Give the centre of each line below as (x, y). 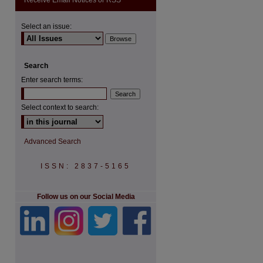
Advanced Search (53, 141)
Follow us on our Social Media (86, 197)
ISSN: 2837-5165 (86, 166)
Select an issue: (46, 26)
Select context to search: (60, 107)
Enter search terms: (52, 80)
